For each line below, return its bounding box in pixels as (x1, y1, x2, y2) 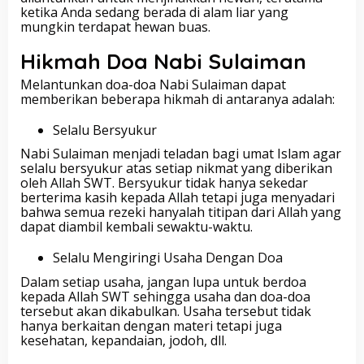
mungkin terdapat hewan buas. (20, 17, 210, 36)
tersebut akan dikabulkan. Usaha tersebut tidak (20, 301, 311, 320)
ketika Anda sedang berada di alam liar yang (20, 2, 288, 21)
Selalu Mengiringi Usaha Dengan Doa (53, 249, 283, 266)
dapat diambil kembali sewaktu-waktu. (20, 218, 253, 236)
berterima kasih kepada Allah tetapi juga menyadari (20, 188, 335, 206)
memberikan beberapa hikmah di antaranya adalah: (20, 89, 335, 108)
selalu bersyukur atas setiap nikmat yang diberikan (20, 159, 332, 177)
